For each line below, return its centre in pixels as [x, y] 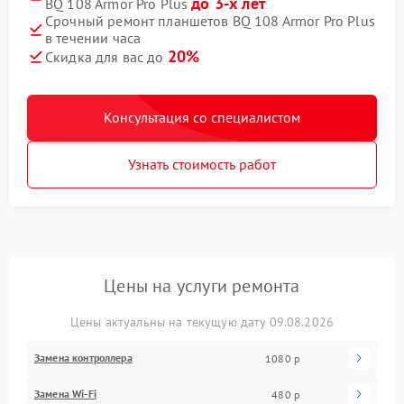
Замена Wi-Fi [65, 394]
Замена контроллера [83, 358]
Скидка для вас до [106, 57]
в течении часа [93, 38]
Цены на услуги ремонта [202, 286]
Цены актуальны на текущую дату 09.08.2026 [202, 322]
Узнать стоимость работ [202, 164]
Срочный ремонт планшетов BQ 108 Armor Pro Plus [210, 21]
